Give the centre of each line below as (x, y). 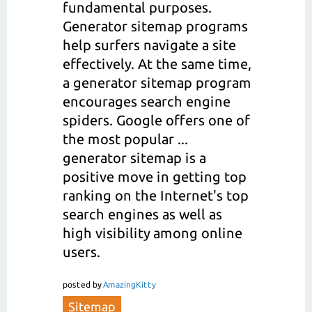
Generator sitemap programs (155, 26)
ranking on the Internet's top (156, 196)
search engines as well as (142, 214)
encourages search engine (147, 102)
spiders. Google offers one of (156, 120)
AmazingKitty (129, 285)
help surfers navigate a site (149, 45)
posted (77, 285)
